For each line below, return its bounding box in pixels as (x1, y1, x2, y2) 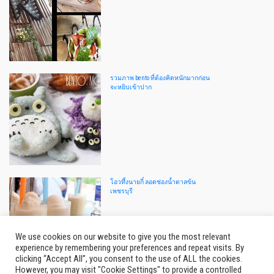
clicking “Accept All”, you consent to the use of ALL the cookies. (15, 253, 242, 264)
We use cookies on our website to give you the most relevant (15, 231, 231, 242)
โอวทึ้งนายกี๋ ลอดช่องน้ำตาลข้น (110, 177, 196, 186)
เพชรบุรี (110, 187, 133, 195)
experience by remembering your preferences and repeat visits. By (15, 242, 244, 253)
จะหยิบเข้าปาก (110, 83, 152, 91)
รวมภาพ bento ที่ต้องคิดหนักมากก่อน (110, 73, 210, 82)
